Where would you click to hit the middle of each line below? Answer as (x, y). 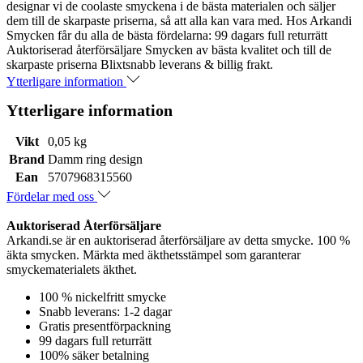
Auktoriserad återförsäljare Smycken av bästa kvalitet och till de (169, 49)
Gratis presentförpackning (105, 326)
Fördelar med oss (52, 196)
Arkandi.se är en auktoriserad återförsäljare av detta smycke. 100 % (178, 240)
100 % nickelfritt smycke (102, 297)
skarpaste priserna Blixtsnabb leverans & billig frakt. (140, 64)
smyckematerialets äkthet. (72, 269)
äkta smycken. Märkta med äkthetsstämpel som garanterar (154, 254)
